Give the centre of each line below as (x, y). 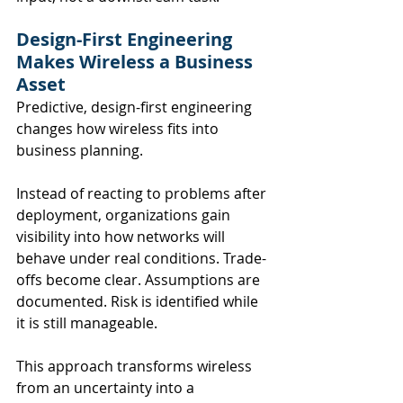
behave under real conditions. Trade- (141, 258)
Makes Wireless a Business (137, 61)
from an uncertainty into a (107, 387)
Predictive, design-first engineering (136, 107)
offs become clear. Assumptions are (140, 279)
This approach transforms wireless (136, 366)
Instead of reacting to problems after (143, 193)
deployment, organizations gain (125, 215)
